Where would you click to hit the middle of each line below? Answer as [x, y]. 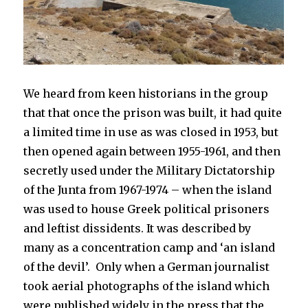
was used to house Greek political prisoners [147, 209]
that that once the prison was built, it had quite [153, 113]
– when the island [220, 190]
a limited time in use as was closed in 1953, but [151, 132]
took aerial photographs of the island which [147, 286]
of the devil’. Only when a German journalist [147, 267]
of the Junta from [71, 190]
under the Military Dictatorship [188, 171]
